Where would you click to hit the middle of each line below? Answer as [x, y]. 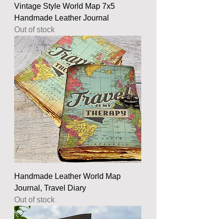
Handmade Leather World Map [67, 176]
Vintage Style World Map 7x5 [65, 6]
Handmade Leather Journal [62, 18]
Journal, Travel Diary [50, 188]
